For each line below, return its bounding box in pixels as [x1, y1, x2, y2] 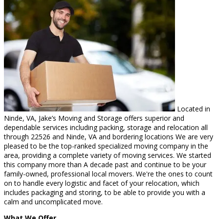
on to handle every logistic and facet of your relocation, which [4, 178, 199, 188]
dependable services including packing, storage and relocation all [4, 122, 208, 132]
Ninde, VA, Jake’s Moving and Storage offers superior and [4, 113, 184, 123]
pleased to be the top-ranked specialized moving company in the [4, 141, 208, 151]
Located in [175, 104, 210, 113]
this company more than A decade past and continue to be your [4, 159, 206, 169]
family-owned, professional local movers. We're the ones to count [4, 169, 213, 178]
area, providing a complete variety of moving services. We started [4, 150, 211, 160]
